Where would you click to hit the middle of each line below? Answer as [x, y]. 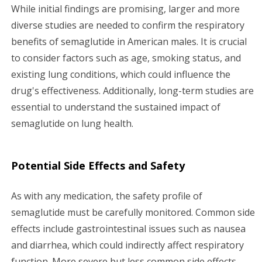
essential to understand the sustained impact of [116, 107]
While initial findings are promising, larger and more [125, 8]
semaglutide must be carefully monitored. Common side [133, 212]
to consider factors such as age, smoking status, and [126, 58]
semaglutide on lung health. [72, 123]
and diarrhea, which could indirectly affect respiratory [127, 245]
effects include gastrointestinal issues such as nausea [128, 228]
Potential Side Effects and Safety [98, 165]
